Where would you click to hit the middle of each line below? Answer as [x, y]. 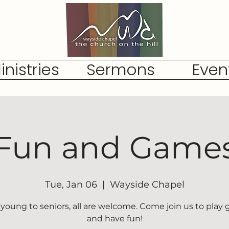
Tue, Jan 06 [71, 185]
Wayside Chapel [147, 185]
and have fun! [114, 219]
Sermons [120, 70]
